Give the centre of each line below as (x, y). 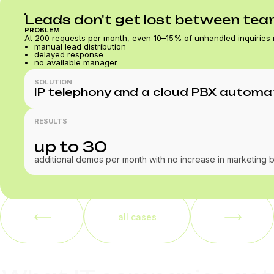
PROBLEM (42, 30)
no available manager (76, 62)
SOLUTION (53, 82)
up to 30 (71, 147)
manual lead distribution (80, 46)
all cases (137, 217)
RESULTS (51, 121)
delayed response (69, 54)
